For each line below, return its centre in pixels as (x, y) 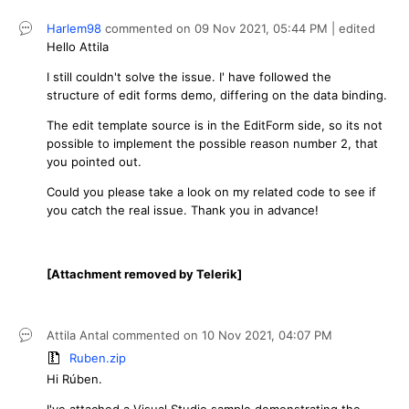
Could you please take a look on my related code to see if (211, 191)
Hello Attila (78, 46)
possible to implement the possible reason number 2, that (212, 143)
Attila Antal (78, 336)
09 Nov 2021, (234, 28)
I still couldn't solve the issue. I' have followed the (189, 76)
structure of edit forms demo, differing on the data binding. (217, 94)
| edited (351, 28)
